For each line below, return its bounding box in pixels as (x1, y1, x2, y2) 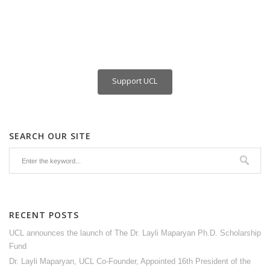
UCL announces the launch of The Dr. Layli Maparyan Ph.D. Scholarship (9, 228, 261, 237)
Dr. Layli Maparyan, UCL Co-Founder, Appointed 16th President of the (9, 256, 251, 266)
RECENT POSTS (9, 209, 79, 221)
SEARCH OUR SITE (9, 130, 91, 142)
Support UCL (112, 75, 157, 86)
